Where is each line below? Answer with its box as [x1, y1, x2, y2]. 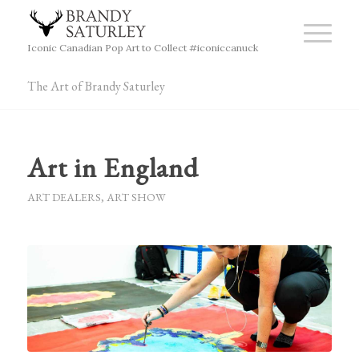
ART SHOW [106, 190, 166, 204]
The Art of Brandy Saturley [26, 78, 165, 95]
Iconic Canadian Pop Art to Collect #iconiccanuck [26, 41, 258, 54]
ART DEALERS [26, 190, 101, 204]
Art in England [26, 149, 199, 185]
